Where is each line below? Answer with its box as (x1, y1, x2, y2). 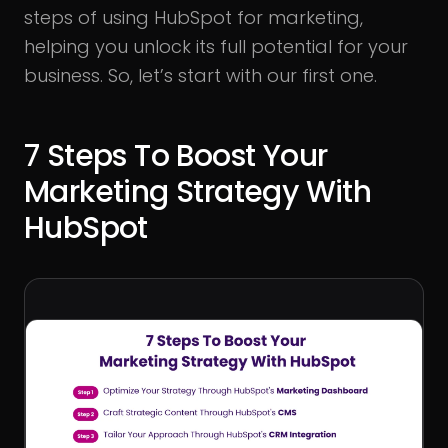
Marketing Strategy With (24, 171, 372, 213)
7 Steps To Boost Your (24, 135, 328, 177)
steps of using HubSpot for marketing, (24, 5, 363, 30)
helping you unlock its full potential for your (24, 34, 408, 59)
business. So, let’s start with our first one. (24, 63, 377, 88)
